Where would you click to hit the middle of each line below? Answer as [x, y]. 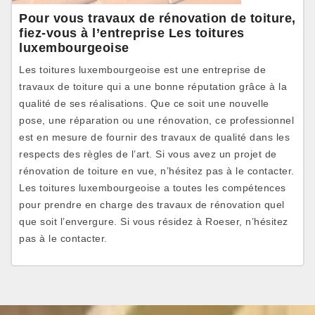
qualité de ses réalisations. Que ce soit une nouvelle [144, 103]
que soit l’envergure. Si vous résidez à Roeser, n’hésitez [154, 221]
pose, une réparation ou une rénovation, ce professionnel [156, 120]
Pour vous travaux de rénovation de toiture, [157, 18]
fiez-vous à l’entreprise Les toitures [132, 33]
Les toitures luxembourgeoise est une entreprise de [142, 70]
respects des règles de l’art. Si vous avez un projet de [148, 154]
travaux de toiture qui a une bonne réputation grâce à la [153, 86]
